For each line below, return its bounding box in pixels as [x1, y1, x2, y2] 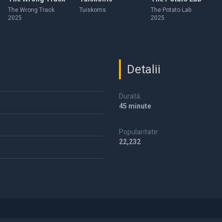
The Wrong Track [8, 6, 55, 13]
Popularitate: [119, 128, 159, 136]
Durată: [119, 92, 142, 100]
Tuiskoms [79, 6, 106, 13]
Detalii [127, 62, 161, 76]
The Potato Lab [151, 6, 191, 13]
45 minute [119, 102, 151, 110]
